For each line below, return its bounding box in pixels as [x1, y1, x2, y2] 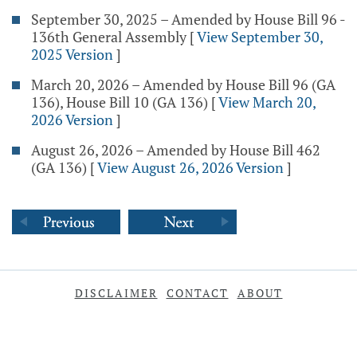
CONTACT [166, 285, 229, 300]
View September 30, [197, 27, 323, 46]
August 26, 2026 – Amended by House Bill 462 [31, 140, 320, 159]
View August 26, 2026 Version [97, 158, 284, 177]
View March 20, [218, 92, 316, 112]
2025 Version [31, 45, 113, 64]
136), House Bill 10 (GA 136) [31, 92, 208, 112]
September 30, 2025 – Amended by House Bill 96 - [31, 10, 345, 29]
